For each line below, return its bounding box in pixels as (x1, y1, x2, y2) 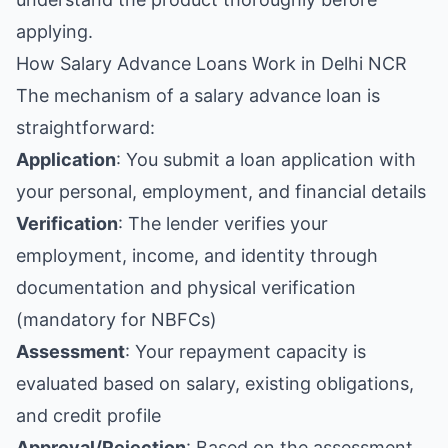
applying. (16, 21, 93, 42)
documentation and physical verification (16, 277, 356, 298)
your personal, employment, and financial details (16, 181, 426, 202)
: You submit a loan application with (116, 149, 416, 170)
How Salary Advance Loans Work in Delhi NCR (16, 53, 407, 74)
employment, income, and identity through (16, 245, 378, 266)
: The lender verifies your (118, 213, 328, 234)
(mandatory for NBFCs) (16, 309, 217, 330)
